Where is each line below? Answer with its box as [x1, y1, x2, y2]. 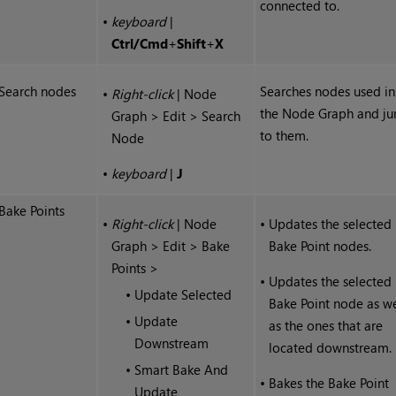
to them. [260, 126, 309, 145]
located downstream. [269, 339, 392, 357]
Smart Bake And [134, 361, 229, 379]
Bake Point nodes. [269, 237, 372, 255]
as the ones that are [269, 316, 384, 335]
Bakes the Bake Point [269, 374, 390, 392]
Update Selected [134, 286, 232, 304]
